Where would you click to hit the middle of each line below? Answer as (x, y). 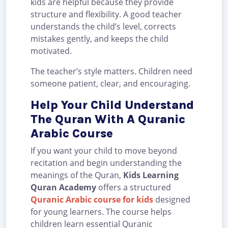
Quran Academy (63, 188)
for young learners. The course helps (101, 212)
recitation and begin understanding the (106, 163)
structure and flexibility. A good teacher (106, 15)
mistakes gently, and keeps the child (99, 39)
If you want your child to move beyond (104, 151)
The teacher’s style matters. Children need (111, 72)
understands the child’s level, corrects (103, 27)
